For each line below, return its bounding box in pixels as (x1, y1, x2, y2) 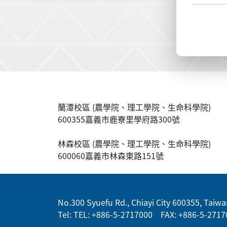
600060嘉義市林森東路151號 (58, 149, 164, 162)
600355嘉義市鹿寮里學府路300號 (58, 113, 180, 126)
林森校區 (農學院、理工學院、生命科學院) (58, 137, 211, 150)
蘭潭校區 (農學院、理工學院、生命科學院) (58, 101, 211, 113)
